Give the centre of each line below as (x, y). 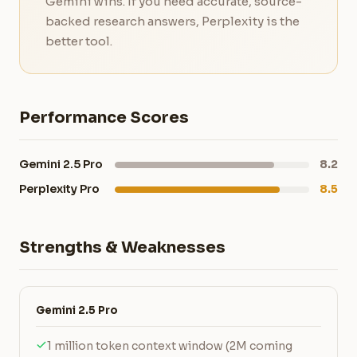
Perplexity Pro (59, 189)
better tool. (79, 41)
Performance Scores (104, 118)
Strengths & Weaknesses (122, 247)
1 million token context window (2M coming (170, 346)
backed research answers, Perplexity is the (173, 21)
